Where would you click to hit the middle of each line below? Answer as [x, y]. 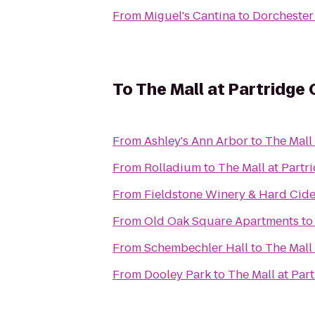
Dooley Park [178, 275]
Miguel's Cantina [190, 16]
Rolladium [173, 168]
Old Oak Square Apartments [221, 221]
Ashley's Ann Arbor [196, 141]
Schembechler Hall [196, 248]
